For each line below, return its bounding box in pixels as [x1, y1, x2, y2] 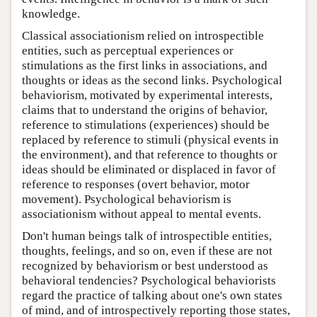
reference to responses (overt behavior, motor [22, 178, 250, 192]
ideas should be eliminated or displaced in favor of [22, 163, 276, 177]
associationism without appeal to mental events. [22, 207, 261, 221]
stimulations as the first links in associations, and [22, 59, 267, 73]
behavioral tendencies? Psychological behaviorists [22, 274, 276, 288]
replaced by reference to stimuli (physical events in [22, 133, 279, 147]
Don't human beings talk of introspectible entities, [22, 229, 272, 243]
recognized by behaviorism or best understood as [22, 259, 268, 273]
